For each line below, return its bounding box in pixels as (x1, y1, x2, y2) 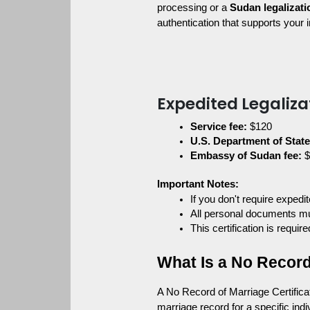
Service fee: (190, 120, 248, 132)
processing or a (157, 2, 230, 13)
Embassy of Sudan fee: (190, 149, 302, 161)
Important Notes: (157, 178, 239, 190)
